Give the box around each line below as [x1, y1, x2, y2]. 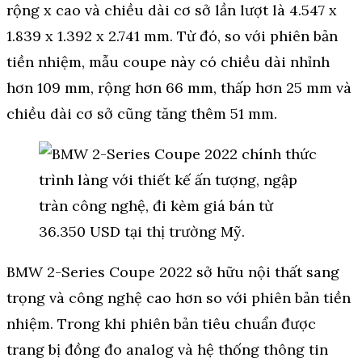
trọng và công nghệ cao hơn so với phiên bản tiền [6, 288, 351, 308]
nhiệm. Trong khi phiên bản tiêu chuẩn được [6, 314, 316, 334]
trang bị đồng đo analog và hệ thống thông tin [6, 340, 328, 360]
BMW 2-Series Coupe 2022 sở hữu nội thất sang [6, 263, 339, 282]
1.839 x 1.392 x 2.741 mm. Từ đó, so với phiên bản [6, 27, 338, 46]
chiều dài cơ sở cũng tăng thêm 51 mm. [6, 104, 277, 124]
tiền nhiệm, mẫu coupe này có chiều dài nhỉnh [6, 53, 330, 72]
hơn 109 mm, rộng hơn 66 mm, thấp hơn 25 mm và [6, 78, 351, 98]
